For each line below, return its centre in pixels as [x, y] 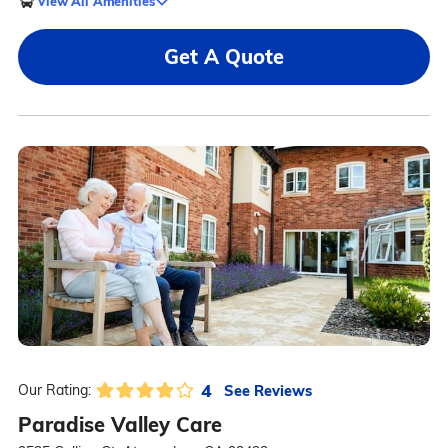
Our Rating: [54, 390]
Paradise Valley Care [119, 424]
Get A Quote [224, 56]
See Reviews [267, 390]
